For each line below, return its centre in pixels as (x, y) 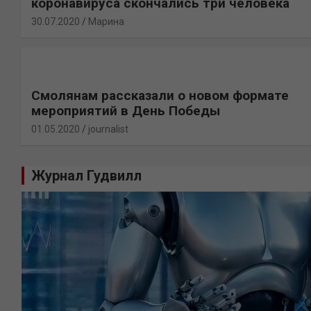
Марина (106, 22)
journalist (108, 129)
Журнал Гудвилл (86, 176)
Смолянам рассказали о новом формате (160, 95)
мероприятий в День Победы (126, 111)
